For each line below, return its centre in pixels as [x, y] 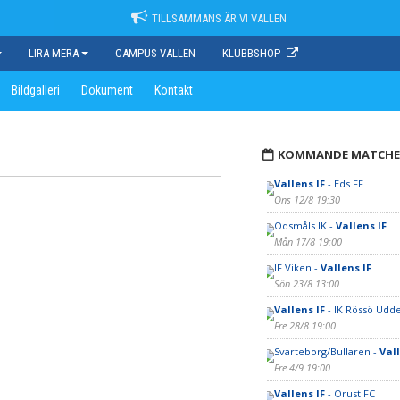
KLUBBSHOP [251, 53]
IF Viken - [297, 267]
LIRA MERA [54, 53]
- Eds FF [344, 183]
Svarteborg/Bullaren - [326, 351]
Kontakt [174, 90]
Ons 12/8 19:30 [307, 200]
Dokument [107, 90]
